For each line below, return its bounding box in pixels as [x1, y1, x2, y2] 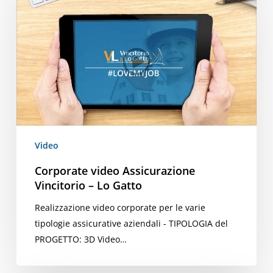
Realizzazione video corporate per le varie [34, 201, 205, 213]
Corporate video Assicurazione [34, 163, 195, 178]
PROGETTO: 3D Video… [34, 233, 127, 245]
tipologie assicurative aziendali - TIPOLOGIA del [34, 217, 228, 229]
